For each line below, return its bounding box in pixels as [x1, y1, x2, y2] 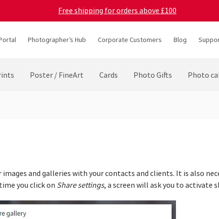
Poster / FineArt [29, 70, 84, 80]
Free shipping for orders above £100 [58, 5, 176, 16]
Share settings [57, 180, 104, 190]
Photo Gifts [133, 70, 172, 80]
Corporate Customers [97, 35, 162, 44]
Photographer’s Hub [27, 35, 86, 44]
